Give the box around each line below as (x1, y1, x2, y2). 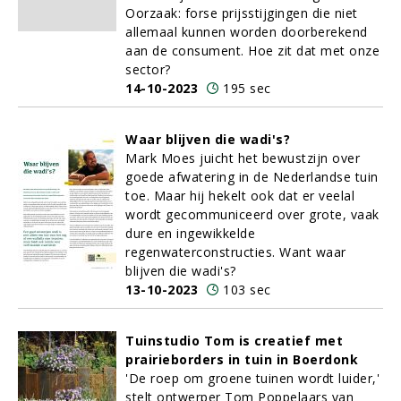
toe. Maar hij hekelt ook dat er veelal (125, 187, 354, 204)
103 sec (223, 281, 271, 298)
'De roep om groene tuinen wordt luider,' (125, 370, 380, 387)
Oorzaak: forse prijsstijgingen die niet (125, 4, 358, 21)
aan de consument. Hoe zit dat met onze (125, 42, 380, 59)
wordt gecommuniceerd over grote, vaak (125, 206, 380, 223)
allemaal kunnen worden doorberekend (125, 23, 368, 40)
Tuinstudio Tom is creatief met (125, 332, 343, 349)
